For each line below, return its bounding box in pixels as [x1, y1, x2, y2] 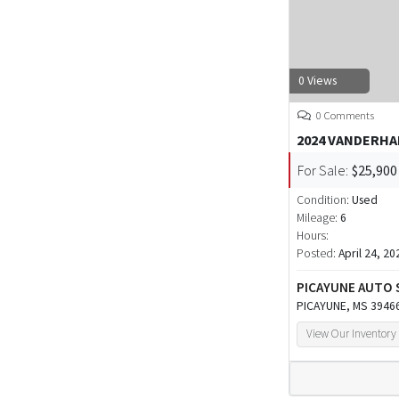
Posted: [297, 246, 338, 262]
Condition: [297, 192, 352, 208]
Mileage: [297, 210, 338, 226]
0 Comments [313, 108, 374, 123]
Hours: [297, 228, 329, 244]
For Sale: [297, 161, 348, 180]
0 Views [298, 73, 337, 89]
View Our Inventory [306, 326, 397, 342]
